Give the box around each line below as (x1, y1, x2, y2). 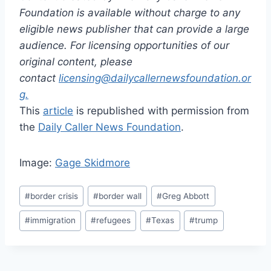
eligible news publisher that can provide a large (19, 23, 249, 36)
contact (19, 72, 59, 85)
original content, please (19, 56, 132, 68)
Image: (19, 157, 55, 169)
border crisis (30, 191, 79, 201)
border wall (99, 191, 142, 201)
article (43, 105, 73, 117)
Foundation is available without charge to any (19, 7, 240, 19)
